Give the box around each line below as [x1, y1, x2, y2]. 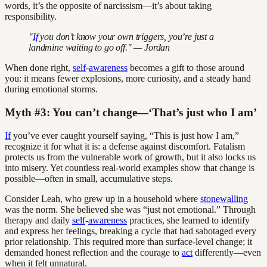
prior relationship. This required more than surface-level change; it [5, 236, 252, 247]
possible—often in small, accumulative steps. [5, 173, 173, 184]
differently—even [193, 247, 261, 257]
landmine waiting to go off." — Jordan [29, 42, 170, 53]
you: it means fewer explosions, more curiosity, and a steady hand [5, 73, 251, 84]
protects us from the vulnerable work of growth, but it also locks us [5, 151, 256, 162]
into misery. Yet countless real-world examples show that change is [5, 162, 254, 173]
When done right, [5, 63, 73, 73]
